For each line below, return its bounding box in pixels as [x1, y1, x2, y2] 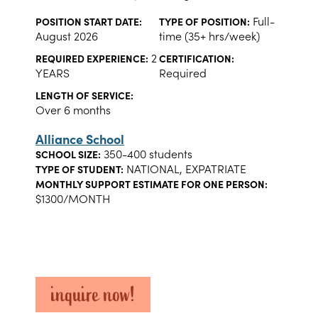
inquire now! [51, 282, 135, 307]
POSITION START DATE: [35, 14, 142, 28]
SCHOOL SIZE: [35, 147, 101, 161]
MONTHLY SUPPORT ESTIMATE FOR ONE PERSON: [35, 177, 268, 191]
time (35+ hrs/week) [159, 28, 260, 43]
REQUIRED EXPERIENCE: [35, 51, 148, 65]
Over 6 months [35, 102, 111, 117]
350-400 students [101, 146, 192, 161]
